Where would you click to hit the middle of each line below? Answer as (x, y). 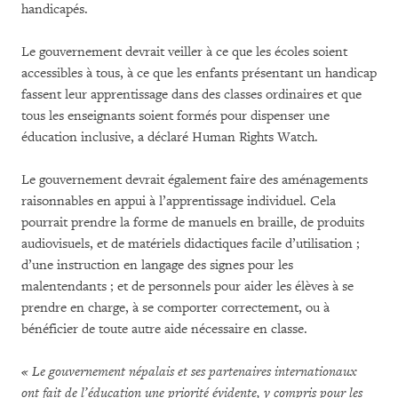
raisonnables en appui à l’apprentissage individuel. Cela (179, 202)
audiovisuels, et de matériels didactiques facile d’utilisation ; (191, 244)
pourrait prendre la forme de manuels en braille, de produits (193, 223)
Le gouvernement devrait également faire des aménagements (195, 180)
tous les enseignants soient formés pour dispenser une (175, 116)
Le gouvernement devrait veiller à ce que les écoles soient (184, 52)
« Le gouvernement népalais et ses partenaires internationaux (189, 372)
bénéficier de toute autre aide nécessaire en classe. (164, 330)
